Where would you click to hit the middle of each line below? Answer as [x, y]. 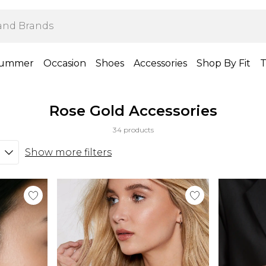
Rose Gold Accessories [133, 111]
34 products [133, 130]
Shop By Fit [223, 63]
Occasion [64, 63]
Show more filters [68, 152]
